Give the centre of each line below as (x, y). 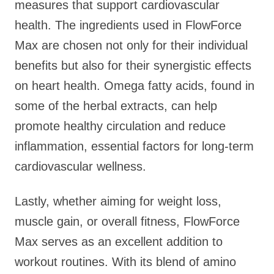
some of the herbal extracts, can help (116, 106)
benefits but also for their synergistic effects (133, 65)
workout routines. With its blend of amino (125, 262)
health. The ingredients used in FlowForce (128, 25)
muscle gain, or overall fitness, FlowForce (127, 221)
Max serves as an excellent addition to (119, 242)
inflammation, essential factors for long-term (134, 146)
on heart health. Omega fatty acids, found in (135, 86)
